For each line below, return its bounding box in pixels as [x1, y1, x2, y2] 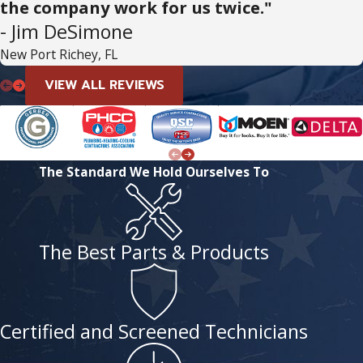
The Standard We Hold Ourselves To [39, 163, 269, 181]
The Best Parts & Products [39, 238, 269, 265]
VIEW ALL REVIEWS [44, 75, 164, 96]
